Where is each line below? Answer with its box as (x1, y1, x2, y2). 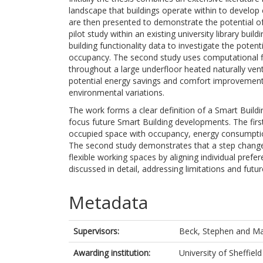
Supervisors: (73, 225, 119, 237)
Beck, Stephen (179, 225, 234, 237)
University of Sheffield (179, 247, 262, 258)
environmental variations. (69, 87, 164, 98)
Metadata (69, 190, 148, 214)
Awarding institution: (73, 247, 150, 258)
